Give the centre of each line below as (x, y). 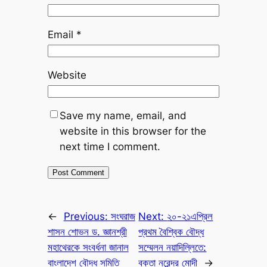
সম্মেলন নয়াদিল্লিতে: (173, 247)
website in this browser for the (133, 131)
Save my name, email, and (123, 115)
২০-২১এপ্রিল (190, 216)
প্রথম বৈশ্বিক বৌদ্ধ (171, 232)
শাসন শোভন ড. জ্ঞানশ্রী (87, 232)
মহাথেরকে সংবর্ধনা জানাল (88, 247)
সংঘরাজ (123, 216)
